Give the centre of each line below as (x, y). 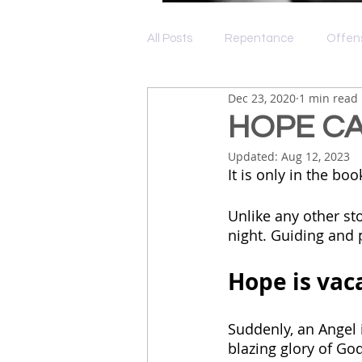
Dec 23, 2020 (262, 98)
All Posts (170, 38)
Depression (210, 103)
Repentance (259, 38)
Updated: (255, 156)
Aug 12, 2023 (316, 156)
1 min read (328, 98)
